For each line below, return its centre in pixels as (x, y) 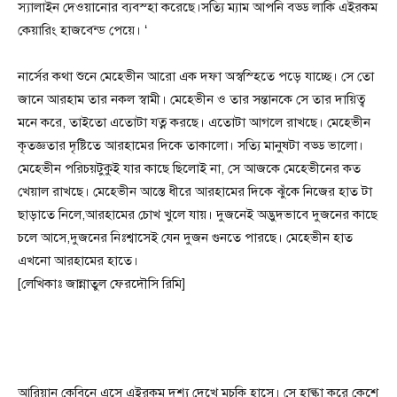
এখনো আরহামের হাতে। (78, 261)
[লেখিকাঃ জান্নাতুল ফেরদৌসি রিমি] (101, 284)
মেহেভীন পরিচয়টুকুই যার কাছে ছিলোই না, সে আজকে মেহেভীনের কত (189, 168)
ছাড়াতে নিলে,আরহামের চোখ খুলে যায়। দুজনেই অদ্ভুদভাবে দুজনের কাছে (198, 214)
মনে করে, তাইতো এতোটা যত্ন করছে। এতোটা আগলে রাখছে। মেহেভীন (194, 122)
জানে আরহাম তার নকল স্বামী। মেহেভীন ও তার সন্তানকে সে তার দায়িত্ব (191, 99)
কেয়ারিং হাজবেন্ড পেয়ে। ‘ (82, 30)
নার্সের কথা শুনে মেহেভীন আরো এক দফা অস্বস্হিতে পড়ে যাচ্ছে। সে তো (196, 76)
